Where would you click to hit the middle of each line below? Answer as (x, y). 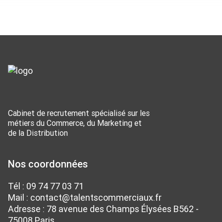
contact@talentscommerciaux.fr (96, 197)
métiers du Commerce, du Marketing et (75, 123)
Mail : (19, 197)
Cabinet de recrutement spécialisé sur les (79, 113)
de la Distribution (38, 133)
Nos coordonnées (48, 164)
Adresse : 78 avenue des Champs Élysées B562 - (103, 209)
